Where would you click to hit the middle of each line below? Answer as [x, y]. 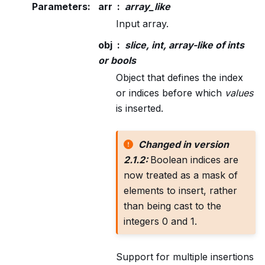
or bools [117, 60]
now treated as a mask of [180, 175]
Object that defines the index [180, 77]
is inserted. [140, 108]
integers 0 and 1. [160, 221]
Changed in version [184, 144]
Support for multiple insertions [185, 257]
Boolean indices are [194, 159]
